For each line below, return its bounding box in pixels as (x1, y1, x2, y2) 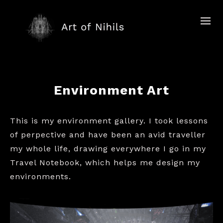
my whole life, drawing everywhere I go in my (10, 144, 206, 153)
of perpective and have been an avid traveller (10, 130, 206, 139)
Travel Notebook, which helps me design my (10, 158, 200, 167)
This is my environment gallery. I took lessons (10, 116, 208, 125)
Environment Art (54, 83, 169, 98)
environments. (10, 172, 71, 181)
